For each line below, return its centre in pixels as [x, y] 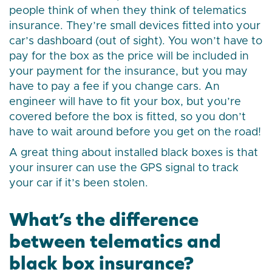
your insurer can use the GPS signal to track [124, 168]
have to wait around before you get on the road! [135, 133]
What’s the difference [104, 219]
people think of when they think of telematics [128, 11]
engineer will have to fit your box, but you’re [125, 102]
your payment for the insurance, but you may [128, 72]
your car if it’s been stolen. [79, 184]
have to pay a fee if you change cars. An [114, 87]
